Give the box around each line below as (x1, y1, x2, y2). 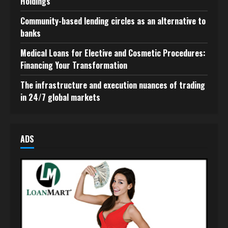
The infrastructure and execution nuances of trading (20, 79, 205, 92)
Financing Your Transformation (20, 59, 127, 72)
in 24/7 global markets (20, 91, 100, 104)
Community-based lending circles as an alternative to (20, 15, 206, 27)
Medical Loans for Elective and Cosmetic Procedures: (20, 47, 206, 60)
